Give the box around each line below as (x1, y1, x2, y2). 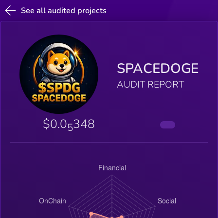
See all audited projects (21, 5, 107, 16)
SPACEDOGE (117, 59, 199, 78)
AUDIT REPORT (117, 78, 184, 91)
